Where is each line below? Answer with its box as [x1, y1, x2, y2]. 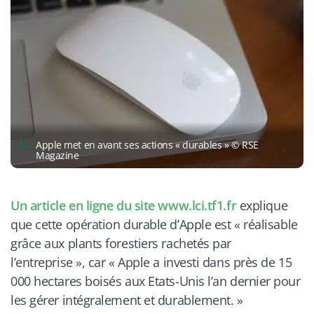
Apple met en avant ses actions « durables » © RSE [36, 138, 259, 152]
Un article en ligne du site [11, 196, 158, 214]
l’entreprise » [11, 253, 82, 271]
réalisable [243, 215, 298, 233]
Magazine [36, 149, 79, 163]
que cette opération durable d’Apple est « [11, 215, 244, 233]
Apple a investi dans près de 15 [118, 253, 292, 271]
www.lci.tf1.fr [158, 196, 237, 214]
